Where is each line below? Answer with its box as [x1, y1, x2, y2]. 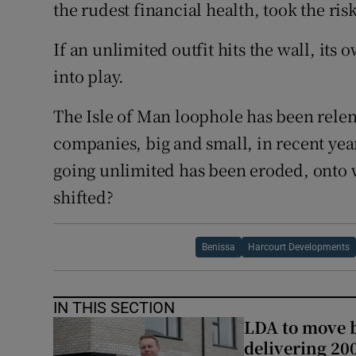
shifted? [53, 185, 114, 209]
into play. [53, 64, 125, 88]
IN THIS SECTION [53, 300, 176, 316]
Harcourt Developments [247, 242, 350, 253]
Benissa [201, 242, 235, 253]
